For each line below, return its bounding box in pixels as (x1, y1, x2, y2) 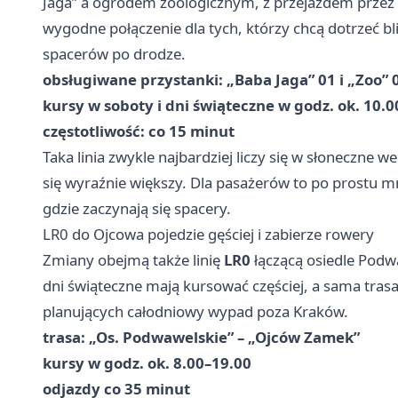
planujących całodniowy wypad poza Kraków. (43, 301, 348, 322)
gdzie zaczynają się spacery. (43, 198, 231, 219)
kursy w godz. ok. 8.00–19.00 (43, 353, 251, 373)
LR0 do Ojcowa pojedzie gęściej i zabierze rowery (43, 224, 374, 244)
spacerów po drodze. (43, 44, 186, 64)
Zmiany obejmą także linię (43, 250, 224, 270)
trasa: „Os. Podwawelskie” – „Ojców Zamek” (43, 327, 360, 347)
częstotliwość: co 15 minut (43, 121, 235, 141)
